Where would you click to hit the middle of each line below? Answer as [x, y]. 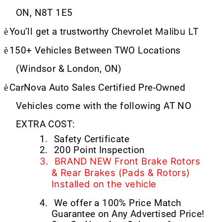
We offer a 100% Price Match [117, 203]
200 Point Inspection [99, 150]
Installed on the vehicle [104, 184]
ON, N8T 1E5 [44, 13]
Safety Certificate [92, 139]
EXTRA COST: [46, 124]
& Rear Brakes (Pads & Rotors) [121, 172]
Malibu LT [177, 31]
